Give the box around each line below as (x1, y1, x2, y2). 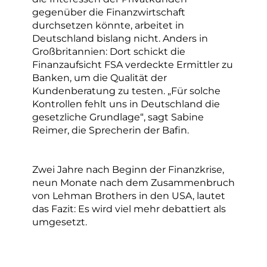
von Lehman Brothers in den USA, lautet (32, 190, 225, 202)
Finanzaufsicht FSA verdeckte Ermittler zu (32, 58, 233, 71)
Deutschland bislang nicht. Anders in (32, 32, 208, 45)
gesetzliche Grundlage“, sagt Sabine (32, 111, 204, 123)
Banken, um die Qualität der (32, 72, 167, 84)
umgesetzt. (32, 216, 87, 228)
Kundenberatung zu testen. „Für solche (32, 85, 221, 97)
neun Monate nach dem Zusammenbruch (32, 176, 235, 189)
